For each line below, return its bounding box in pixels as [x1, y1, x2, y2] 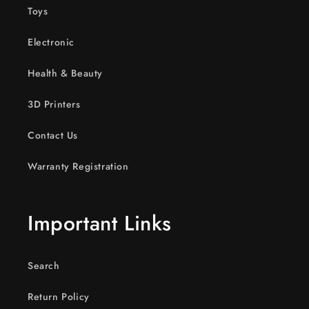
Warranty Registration [28, 159, 129, 173]
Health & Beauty [28, 66, 103, 80]
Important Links [28, 208, 172, 238]
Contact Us [28, 128, 78, 142]
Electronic [28, 35, 74, 49]
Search [28, 259, 60, 272]
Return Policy [28, 290, 90, 303]
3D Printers [28, 97, 81, 111]
